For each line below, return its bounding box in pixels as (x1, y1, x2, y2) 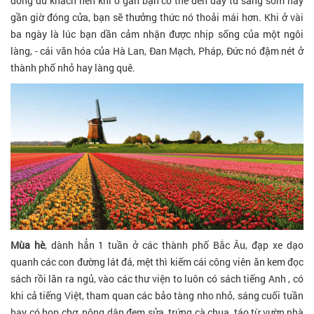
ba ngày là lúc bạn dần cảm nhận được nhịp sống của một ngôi (11, 27, 303, 41)
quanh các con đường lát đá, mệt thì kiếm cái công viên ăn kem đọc (11, 254, 303, 268)
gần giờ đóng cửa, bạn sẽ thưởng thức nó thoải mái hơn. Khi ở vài (11, 10, 303, 24)
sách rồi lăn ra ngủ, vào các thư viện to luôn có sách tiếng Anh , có (11, 271, 303, 285)
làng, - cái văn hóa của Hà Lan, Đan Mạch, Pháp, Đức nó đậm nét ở (11, 43, 303, 57)
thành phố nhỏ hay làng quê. (11, 60, 135, 74)
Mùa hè (11, 238, 45, 252)
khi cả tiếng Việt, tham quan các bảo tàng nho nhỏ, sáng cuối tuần (11, 288, 303, 302)
